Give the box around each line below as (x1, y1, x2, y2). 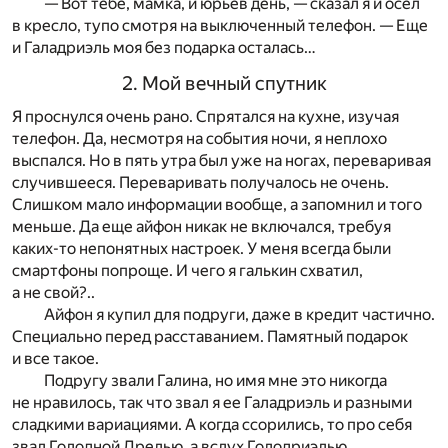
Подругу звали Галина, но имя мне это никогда (44, 371, 387, 391)
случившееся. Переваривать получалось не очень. (12, 173, 389, 193)
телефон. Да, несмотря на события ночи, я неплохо (12, 129, 387, 149)
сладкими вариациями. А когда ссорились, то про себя (12, 415, 412, 435)
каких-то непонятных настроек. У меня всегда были (12, 239, 391, 259)
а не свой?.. (12, 283, 95, 303)
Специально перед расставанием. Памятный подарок (12, 327, 408, 347)
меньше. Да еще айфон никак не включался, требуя (12, 217, 391, 237)
